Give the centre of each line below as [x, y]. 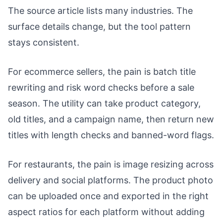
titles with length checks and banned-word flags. [111, 135]
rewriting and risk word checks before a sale [101, 87]
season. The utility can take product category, [104, 103]
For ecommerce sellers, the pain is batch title [102, 71]
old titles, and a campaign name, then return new [111, 119]
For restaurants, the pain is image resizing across [111, 164]
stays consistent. [44, 42]
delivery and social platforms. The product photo [111, 180]
